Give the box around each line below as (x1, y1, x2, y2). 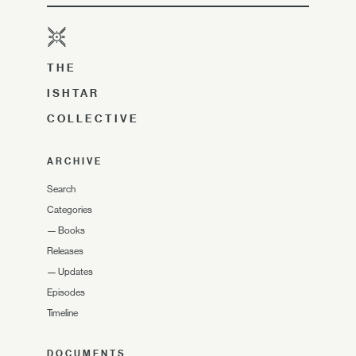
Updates (58, 266, 93, 277)
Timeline (47, 308, 78, 319)
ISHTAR (47, 87, 99, 99)
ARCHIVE (47, 156, 103, 167)
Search (47, 184, 75, 195)
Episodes (47, 287, 85, 298)
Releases (47, 246, 83, 257)
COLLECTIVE (47, 112, 139, 125)
